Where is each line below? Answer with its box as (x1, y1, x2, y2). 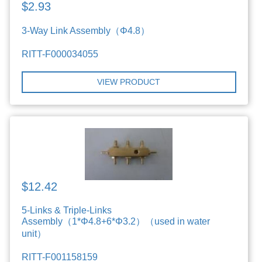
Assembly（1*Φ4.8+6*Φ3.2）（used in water (22, 216, 211, 227)
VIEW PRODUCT (97, 77, 161, 87)
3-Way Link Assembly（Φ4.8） (22, 26, 150, 36)
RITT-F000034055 (22, 49, 99, 60)
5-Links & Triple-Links (22, 205, 112, 216)
